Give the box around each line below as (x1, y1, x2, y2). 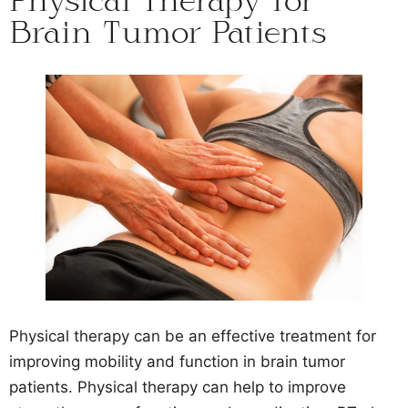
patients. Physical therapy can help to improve (9, 378, 346, 397)
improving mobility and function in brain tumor (9, 352, 345, 372)
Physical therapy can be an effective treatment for (9, 327, 376, 346)
